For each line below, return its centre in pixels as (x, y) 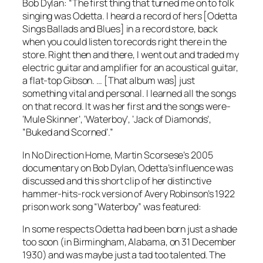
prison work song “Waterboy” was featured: (112, 206)
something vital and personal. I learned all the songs (129, 94)
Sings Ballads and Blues (71, 29)
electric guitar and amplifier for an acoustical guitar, (130, 68)
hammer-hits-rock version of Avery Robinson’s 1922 (129, 193)
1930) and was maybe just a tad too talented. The (124, 254)
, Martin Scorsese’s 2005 (162, 155)
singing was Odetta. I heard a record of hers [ (115, 16)
